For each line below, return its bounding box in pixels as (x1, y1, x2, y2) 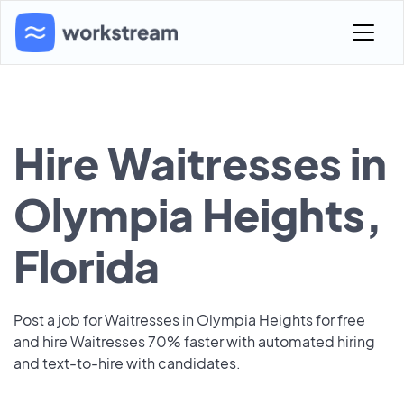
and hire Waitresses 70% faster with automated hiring (14, 332, 375, 351)
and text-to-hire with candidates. (14, 353, 241, 372)
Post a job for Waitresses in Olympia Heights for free (14, 310, 365, 329)
